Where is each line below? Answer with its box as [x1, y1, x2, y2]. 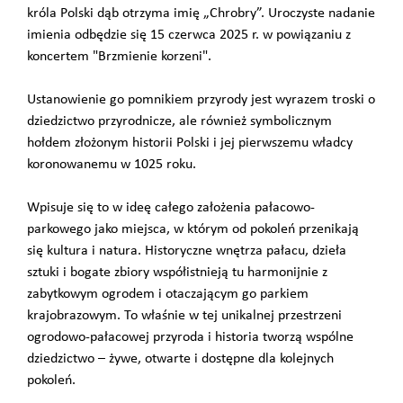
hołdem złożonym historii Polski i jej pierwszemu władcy [27, 136, 353, 150]
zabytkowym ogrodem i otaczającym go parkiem [27, 287, 309, 301]
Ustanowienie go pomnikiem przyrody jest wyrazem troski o [27, 93, 375, 107]
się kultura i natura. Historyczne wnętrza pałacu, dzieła [27, 244, 346, 258]
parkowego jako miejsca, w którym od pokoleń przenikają [27, 222, 359, 237]
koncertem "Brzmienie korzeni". [27, 49, 211, 64]
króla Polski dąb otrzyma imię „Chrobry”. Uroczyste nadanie [27, 6, 375, 21]
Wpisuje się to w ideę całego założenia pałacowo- [27, 201, 315, 215]
